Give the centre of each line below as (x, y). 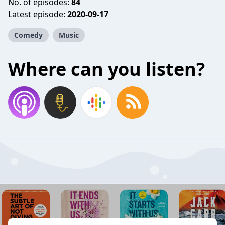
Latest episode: (38, 14)
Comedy (28, 35)
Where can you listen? (106, 69)
